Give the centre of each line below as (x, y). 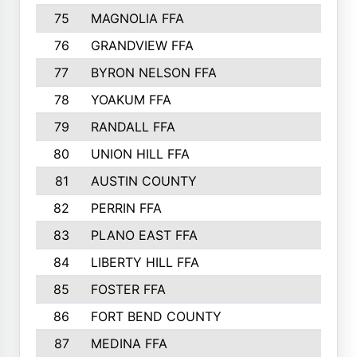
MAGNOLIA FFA (137, 18)
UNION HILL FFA (140, 154)
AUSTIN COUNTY (143, 181)
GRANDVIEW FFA (142, 45)
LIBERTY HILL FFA (145, 262)
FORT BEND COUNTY (156, 316)
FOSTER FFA (128, 289)
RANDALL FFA (133, 127)
